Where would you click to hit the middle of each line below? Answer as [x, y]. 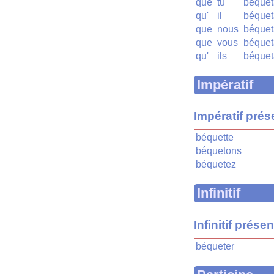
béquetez [216, 165]
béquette [215, 138]
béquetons [219, 151]
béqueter [215, 246]
